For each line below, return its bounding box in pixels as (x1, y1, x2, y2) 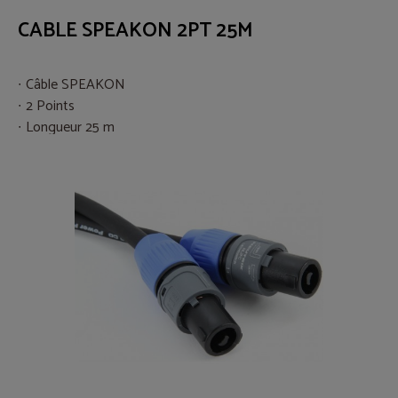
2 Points (26, 93, 75, 118)
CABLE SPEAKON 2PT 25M (18, 13, 253, 47)
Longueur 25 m (26, 115, 115, 139)
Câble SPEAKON (26, 72, 125, 97)
